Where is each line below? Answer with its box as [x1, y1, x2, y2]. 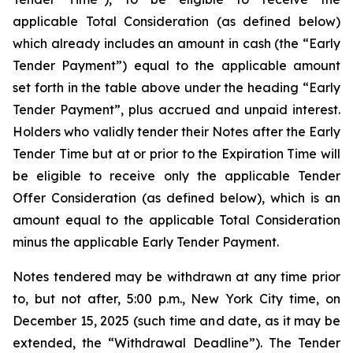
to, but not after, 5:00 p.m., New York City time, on [13, 291, 340, 307]
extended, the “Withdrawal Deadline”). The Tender [13, 335, 340, 351]
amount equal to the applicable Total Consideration [13, 212, 340, 228]
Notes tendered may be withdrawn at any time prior [13, 269, 340, 284]
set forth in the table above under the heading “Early [13, 80, 340, 95]
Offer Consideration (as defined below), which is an [13, 190, 340, 206]
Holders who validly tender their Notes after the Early [13, 124, 340, 139]
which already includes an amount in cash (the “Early [13, 35, 340, 51]
